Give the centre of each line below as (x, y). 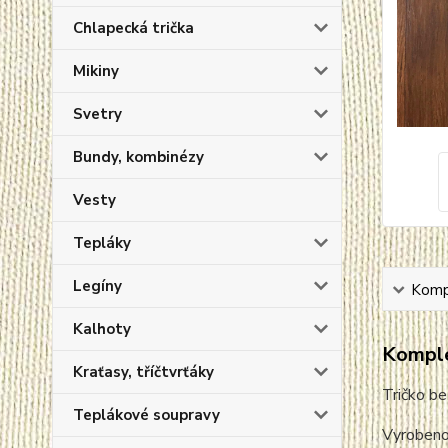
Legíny (97, 286)
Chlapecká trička (133, 28)
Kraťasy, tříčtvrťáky (143, 372)
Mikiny (96, 71)
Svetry (97, 114)
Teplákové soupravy (146, 415)
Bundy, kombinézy (138, 157)
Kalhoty (102, 329)
